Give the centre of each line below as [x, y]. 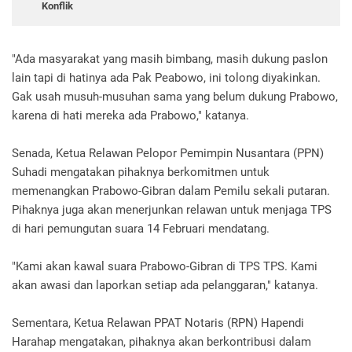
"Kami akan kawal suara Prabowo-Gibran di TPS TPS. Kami [165, 267]
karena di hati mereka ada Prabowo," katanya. [132, 116]
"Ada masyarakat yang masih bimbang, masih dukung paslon [170, 59]
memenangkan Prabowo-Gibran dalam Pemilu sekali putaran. [171, 191]
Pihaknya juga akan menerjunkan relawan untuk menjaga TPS [172, 210]
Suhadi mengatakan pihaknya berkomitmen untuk [141, 172]
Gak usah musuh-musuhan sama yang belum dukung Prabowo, [175, 97]
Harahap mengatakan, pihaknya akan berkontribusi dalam [161, 342]
